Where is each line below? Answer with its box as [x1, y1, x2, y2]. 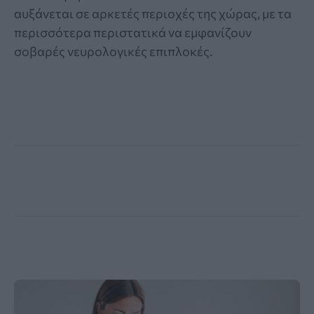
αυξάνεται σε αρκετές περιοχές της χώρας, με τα [14, 5, 292, 21]
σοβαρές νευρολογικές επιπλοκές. [14, 43, 214, 59]
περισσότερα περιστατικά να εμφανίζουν [14, 24, 252, 40]
